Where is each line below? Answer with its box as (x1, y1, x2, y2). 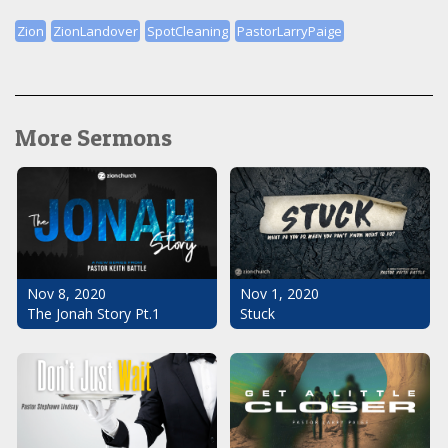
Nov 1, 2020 (240, 284, 319, 304)
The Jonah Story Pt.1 (27, 304, 160, 324)
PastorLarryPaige (237, 21, 342, 40)
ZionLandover (53, 21, 138, 40)
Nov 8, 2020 (27, 284, 106, 304)
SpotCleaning (147, 21, 228, 40)
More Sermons (15, 122, 172, 152)
